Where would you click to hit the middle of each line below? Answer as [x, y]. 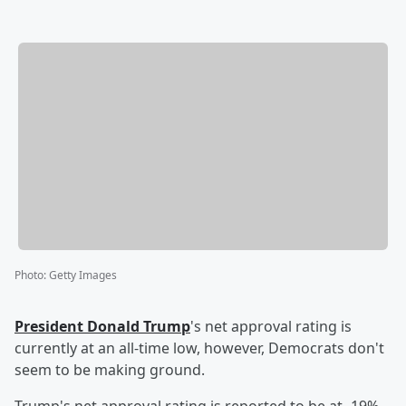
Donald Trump [139, 327]
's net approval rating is [271, 327]
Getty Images [83, 275]
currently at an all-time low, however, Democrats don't [199, 348]
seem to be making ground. [110, 370]
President [51, 327]
